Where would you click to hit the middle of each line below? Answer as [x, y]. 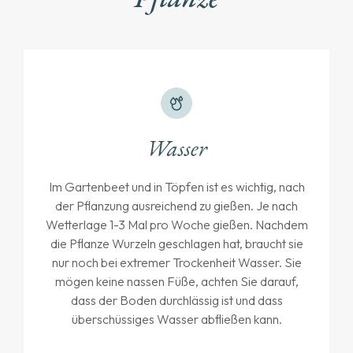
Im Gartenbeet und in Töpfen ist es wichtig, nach [176, 187]
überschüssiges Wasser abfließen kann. [176, 320]
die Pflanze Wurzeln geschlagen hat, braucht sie [176, 244]
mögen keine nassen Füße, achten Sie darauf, [176, 282]
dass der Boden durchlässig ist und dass [176, 301]
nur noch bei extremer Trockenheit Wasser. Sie [176, 263]
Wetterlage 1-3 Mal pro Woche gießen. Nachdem [176, 225]
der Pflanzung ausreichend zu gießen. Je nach [176, 206]
